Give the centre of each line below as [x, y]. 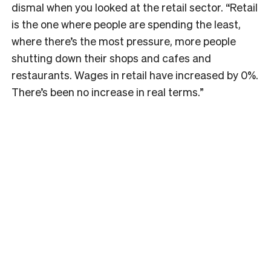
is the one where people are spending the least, [126, 24]
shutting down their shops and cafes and [111, 57]
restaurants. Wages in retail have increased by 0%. [135, 74]
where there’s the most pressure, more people [124, 41]
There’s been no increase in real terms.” [108, 91]
